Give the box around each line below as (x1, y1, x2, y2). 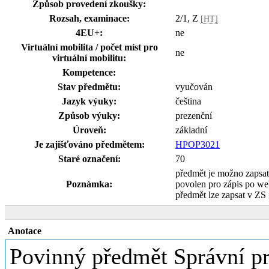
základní (175, 125, 207, 135)
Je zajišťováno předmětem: (34, 139, 145, 150)
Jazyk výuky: (62, 96, 116, 106)
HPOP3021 (175, 139, 220, 150)
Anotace (8, 226, 41, 236)
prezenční (175, 110, 212, 121)
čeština (175, 96, 201, 106)
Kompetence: (62, 67, 116, 77)
